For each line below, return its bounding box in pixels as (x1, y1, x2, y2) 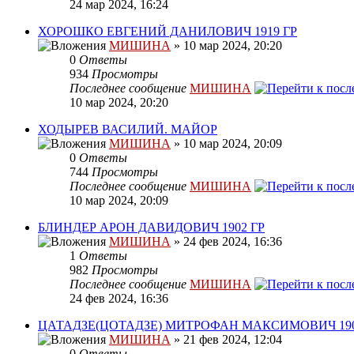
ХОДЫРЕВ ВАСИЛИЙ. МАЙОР (38, 122, 217, 137)
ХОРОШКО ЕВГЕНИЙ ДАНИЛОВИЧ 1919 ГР (38, 24, 297, 39)
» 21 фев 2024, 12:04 (171, 333, 282, 347)
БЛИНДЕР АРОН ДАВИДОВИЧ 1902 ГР (38, 220, 265, 235)
